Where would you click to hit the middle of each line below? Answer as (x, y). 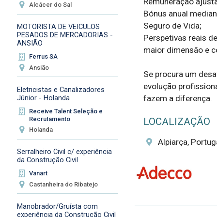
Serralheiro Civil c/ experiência (64, 152)
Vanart (39, 173)
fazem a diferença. (178, 99)
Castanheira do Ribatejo (64, 184)
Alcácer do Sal (51, 5)
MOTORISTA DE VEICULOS (58, 27)
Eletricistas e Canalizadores (61, 89)
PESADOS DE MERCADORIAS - (65, 35)
